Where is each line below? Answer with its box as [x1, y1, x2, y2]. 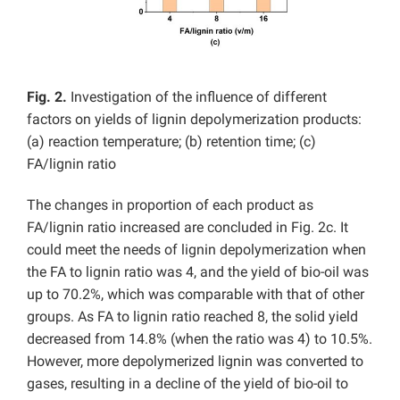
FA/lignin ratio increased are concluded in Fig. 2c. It [27, 218, 348, 236]
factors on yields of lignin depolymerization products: [27, 110, 362, 128]
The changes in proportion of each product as [27, 196, 313, 213]
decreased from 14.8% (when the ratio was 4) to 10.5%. [27, 329, 372, 347]
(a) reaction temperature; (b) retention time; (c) [27, 132, 316, 150]
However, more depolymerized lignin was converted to [27, 352, 363, 370]
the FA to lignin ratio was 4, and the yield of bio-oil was [27, 262, 369, 280]
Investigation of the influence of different [67, 87, 327, 105]
